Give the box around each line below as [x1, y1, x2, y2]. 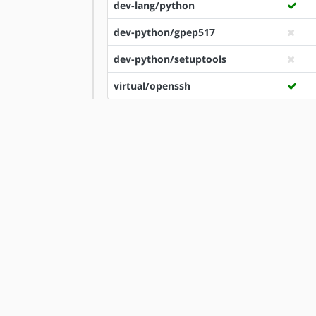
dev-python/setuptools [114, 52, 226, 66]
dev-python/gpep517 [114, 25, 215, 39]
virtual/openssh [114, 79, 190, 92]
